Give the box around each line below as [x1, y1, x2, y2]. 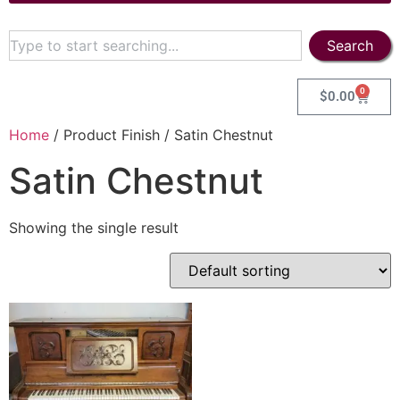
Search [327, 37, 373, 54]
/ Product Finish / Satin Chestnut [49, 126, 273, 144]
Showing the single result [9, 219, 179, 237]
